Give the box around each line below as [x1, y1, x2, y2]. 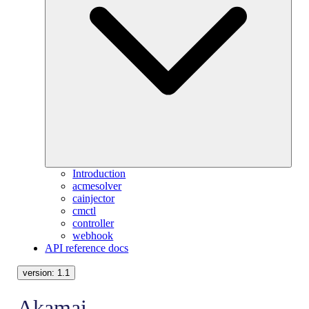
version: [23, 268, 58, 279]
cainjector [72, 192, 115, 205]
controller [72, 217, 114, 230]
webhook [72, 230, 114, 242]
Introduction [72, 168, 126, 180]
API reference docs [45, 242, 129, 255]
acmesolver [72, 180, 122, 192]
